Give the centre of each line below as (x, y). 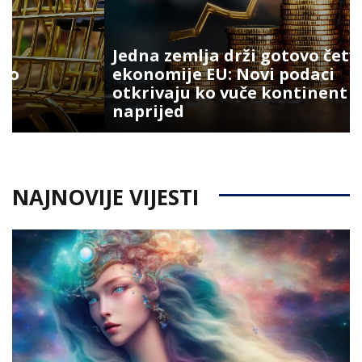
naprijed (56, 111)
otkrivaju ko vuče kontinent (138, 92)
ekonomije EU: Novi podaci (131, 74)
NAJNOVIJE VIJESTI (105, 197)
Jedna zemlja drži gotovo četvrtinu (165, 55)
